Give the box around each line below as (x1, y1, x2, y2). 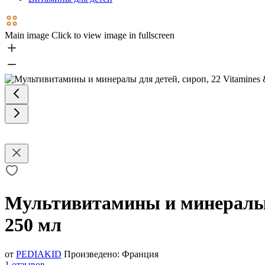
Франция (119, 248, 159, 259)
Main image (5, 30, 49, 40)
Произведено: (64, 248, 119, 259)
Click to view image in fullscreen (51, 30, 174, 40)
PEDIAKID (16, 248, 62, 259)
